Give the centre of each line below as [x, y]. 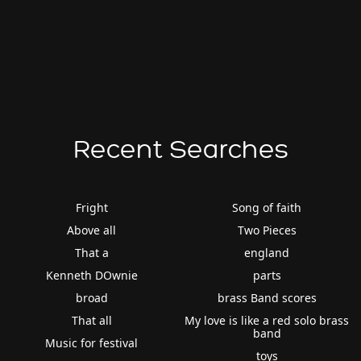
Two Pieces [267, 230]
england [267, 252]
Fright [91, 207]
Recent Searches [180, 149]
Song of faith [267, 207]
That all [91, 320]
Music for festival [92, 342]
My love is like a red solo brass [267, 320]
